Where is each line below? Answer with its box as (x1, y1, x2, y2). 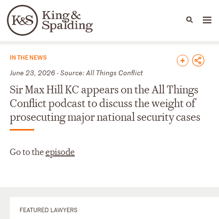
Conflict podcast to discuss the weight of (10, 96, 195, 110)
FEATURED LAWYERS (20, 205, 78, 214)
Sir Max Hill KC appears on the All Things (10, 83, 198, 97)
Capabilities (84, 21, 120, 29)
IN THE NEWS (10, 52, 47, 61)
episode (45, 146, 75, 158)
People (49, 21, 71, 29)
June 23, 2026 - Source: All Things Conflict (10, 67, 143, 77)
